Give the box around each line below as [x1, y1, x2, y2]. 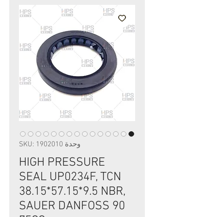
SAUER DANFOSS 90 [19, 199, 125, 214]
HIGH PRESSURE [19, 155, 105, 170]
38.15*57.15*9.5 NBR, [19, 185, 125, 199]
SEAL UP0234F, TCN [19, 170, 121, 185]
